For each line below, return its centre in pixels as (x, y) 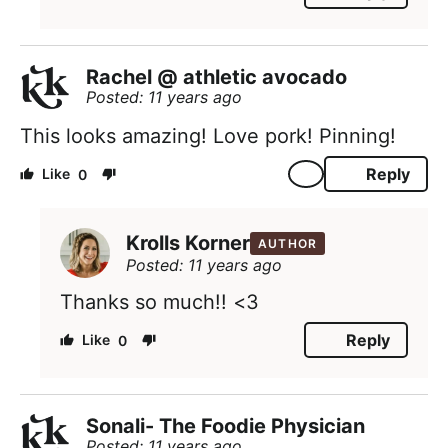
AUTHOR (288, 243)
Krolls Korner (188, 243)
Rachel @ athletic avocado (216, 77)
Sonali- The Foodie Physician (225, 426)
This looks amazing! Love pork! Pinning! (208, 136)
